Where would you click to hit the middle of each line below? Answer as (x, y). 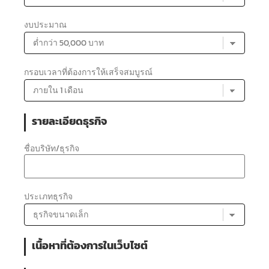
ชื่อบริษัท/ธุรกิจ (52, 148)
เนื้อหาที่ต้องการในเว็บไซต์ (90, 245)
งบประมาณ (45, 25)
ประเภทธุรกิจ (48, 196)
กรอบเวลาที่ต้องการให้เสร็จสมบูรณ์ (88, 72)
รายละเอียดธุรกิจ (69, 121)
